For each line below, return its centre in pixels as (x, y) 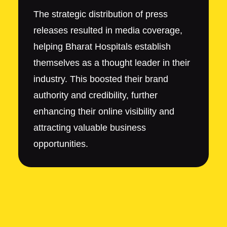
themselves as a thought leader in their (111, 63)
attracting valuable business (89, 128)
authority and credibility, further (95, 96)
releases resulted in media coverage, (108, 31)
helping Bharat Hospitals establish (102, 47)
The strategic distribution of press (100, 14)
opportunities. (61, 144)
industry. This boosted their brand (101, 79)
